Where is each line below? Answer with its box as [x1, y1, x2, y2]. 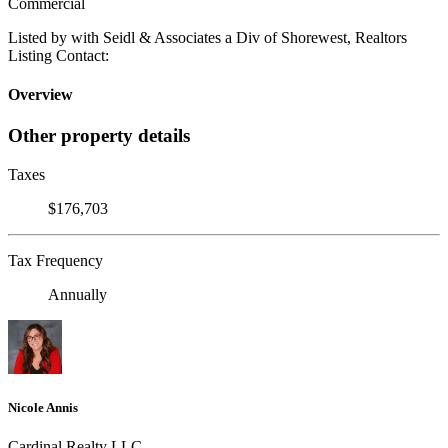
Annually [48, 286, 107, 304]
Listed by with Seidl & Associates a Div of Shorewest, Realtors [8, 28, 407, 46]
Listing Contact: [8, 46, 109, 64]
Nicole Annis [8, 400, 78, 416]
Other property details [8, 125, 190, 147]
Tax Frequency [8, 252, 103, 270]
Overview [8, 86, 73, 104]
